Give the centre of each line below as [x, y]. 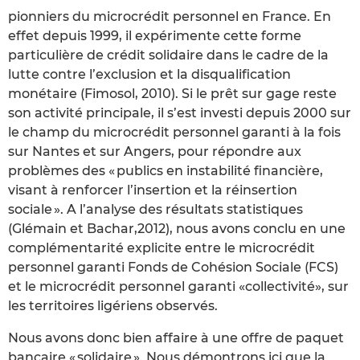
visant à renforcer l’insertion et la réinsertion [153, 190]
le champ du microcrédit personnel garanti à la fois [174, 133]
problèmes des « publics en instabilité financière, [166, 171]
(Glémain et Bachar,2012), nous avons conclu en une [177, 229]
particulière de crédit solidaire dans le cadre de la [168, 55]
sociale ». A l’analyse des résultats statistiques [155, 210]
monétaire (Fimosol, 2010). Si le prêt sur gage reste [172, 94]
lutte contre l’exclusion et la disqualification [149, 75]
